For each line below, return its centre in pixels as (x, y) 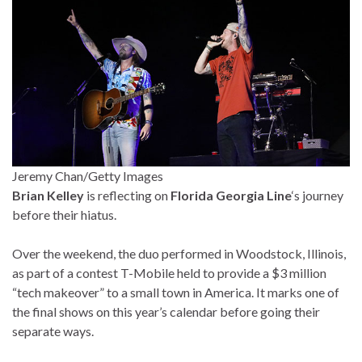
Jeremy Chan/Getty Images (88, 176)
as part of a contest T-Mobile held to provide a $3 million (169, 273)
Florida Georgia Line (231, 196)
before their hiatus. (65, 215)
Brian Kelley (48, 196)
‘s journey (318, 196)
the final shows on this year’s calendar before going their (166, 312)
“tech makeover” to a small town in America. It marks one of (176, 293)
